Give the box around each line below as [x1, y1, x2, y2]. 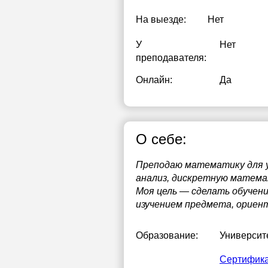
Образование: [136, 230, 198, 240]
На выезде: [136, 14, 186, 25]
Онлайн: [136, 75, 172, 85]
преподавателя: [136, 53, 206, 63]
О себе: [136, 131, 187, 147]
